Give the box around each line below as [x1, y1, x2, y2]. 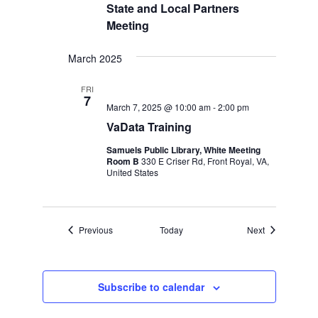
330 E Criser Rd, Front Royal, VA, [141, 155, 269, 167]
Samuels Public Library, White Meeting [106, 143, 261, 156]
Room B [106, 155, 141, 168]
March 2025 [67, 51, 122, 65]
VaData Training [106, 119, 192, 135]
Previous [78, 224, 113, 236]
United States [106, 166, 158, 178]
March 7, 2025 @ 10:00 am [106, 101, 211, 113]
